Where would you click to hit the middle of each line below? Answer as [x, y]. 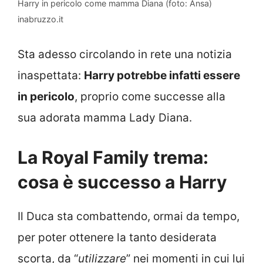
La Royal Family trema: [113, 158]
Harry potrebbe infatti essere [162, 75]
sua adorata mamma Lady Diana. [105, 117]
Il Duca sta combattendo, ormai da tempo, [129, 217]
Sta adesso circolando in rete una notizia [125, 54]
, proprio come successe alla [150, 96]
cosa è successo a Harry [122, 182]
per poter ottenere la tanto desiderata [117, 238]
